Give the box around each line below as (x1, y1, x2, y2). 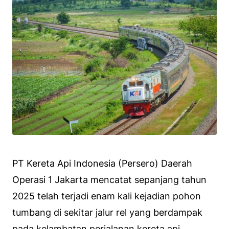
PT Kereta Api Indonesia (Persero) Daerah (12, 157, 192, 169)
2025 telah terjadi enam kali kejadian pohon (12, 190, 201, 201)
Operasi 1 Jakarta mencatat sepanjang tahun (12, 174, 207, 185)
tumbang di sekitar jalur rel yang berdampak (12, 207, 202, 218)
